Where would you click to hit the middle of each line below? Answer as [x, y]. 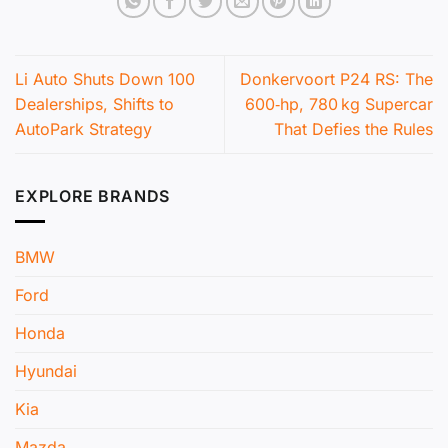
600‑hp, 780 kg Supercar [339, 104]
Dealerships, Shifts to [94, 104]
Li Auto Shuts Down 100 [105, 79]
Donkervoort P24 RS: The [336, 79]
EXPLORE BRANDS [93, 196]
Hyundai [46, 370]
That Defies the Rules [353, 129]
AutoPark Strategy [83, 129]
